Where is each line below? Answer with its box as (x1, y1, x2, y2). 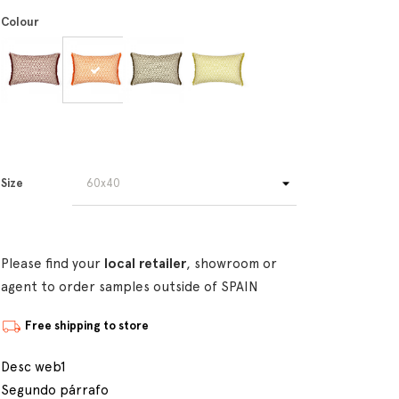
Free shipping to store (25, 319, 149, 333)
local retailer (104, 256, 186, 272)
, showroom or (186, 256, 277, 272)
